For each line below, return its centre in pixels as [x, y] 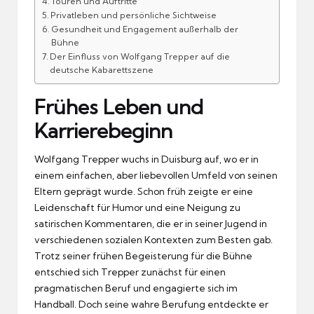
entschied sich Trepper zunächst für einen [130, 272]
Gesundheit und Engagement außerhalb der [145, 29]
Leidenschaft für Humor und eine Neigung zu [137, 207]
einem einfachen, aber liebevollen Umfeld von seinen [156, 175]
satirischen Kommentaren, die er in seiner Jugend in [151, 223]
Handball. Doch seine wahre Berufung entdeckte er [151, 304]
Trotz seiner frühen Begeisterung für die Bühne [143, 255]
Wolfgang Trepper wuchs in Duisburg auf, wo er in [146, 159]
